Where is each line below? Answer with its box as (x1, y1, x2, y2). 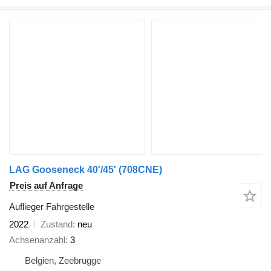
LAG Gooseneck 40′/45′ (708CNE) (9, 164, 162, 175)
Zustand (41, 218, 73, 229)
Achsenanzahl (9, 235, 65, 246)
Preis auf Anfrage (10, 180, 83, 191)
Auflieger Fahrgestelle (9, 201, 94, 212)
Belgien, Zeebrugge (25, 255, 101, 266)
